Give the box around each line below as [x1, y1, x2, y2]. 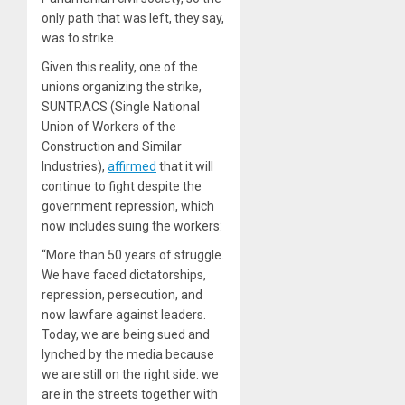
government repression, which [42, 199, 214, 214]
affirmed [108, 159, 156, 174]
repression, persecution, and [42, 287, 202, 303]
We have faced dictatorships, [42, 268, 206, 283]
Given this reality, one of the [42, 60, 198, 75]
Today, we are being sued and [42, 327, 210, 343]
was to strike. [42, 31, 117, 46]
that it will [156, 159, 213, 174]
